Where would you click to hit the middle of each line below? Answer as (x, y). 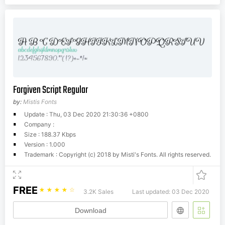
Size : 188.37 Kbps (50, 135)
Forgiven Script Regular (50, 90)
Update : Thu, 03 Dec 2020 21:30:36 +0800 (86, 115)
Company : (39, 125)
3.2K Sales (98, 192)
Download (90, 211)
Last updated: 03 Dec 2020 (171, 192)
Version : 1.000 (45, 145)
